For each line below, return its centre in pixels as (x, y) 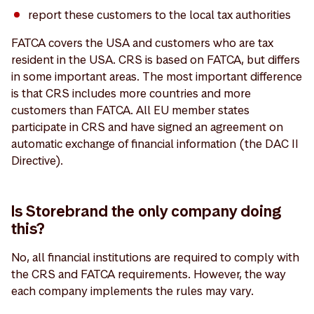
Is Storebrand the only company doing (146, 211)
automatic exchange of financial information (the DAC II (155, 144)
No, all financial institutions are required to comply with (155, 257)
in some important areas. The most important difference (157, 76)
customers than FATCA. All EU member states (130, 110)
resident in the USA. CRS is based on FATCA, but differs (156, 60)
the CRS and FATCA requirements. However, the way (149, 274)
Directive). (37, 161)
